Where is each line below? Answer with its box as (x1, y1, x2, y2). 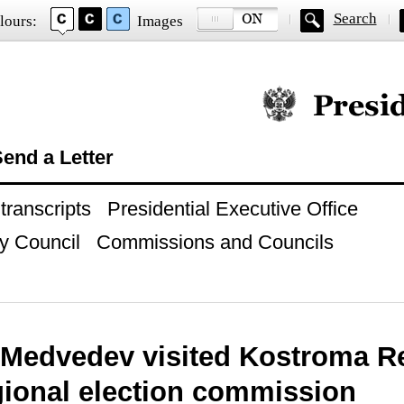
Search (333, 10, 377, 27)
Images (136, 13, 183, 30)
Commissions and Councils (96, 231, 334, 253)
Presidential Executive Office (106, 197, 358, 220)
